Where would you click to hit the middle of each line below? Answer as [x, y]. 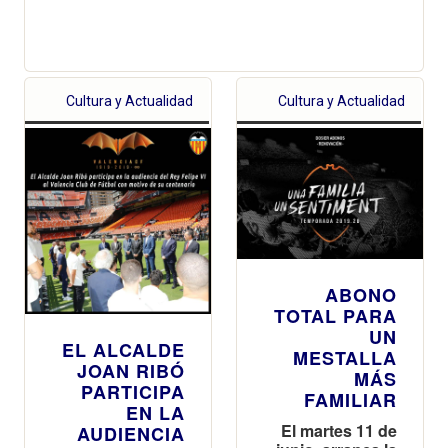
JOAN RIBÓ [131, 370]
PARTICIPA [133, 391]
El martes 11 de [339, 431]
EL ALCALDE [123, 349]
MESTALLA [345, 358]
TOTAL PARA [335, 316]
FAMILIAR [350, 400]
